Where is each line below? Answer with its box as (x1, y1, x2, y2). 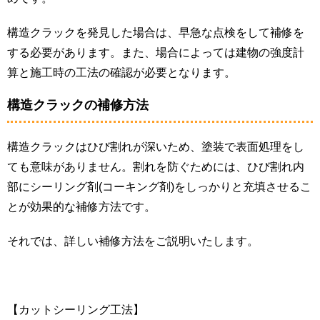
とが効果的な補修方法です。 (7, 200, 156, 213)
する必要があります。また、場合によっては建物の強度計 (7, 46, 304, 59)
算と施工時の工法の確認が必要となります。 (7, 66, 236, 79)
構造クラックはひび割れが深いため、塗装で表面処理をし (7, 140, 304, 153)
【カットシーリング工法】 (7, 303, 144, 316)
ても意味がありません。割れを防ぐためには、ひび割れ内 (7, 160, 304, 173)
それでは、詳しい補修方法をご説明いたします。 (7, 234, 259, 247)
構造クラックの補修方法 (7, 97, 149, 112)
